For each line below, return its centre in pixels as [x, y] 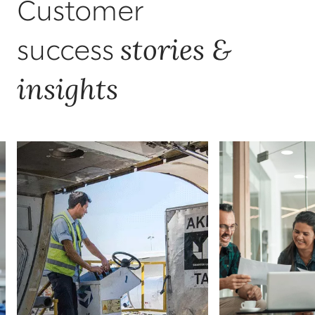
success [69, 52]
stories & [176, 49]
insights [67, 89]
